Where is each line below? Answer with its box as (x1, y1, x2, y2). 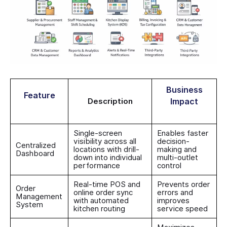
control (157, 161, 181, 170)
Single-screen (73, 128, 122, 138)
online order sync (73, 187, 133, 197)
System (16, 200, 43, 209)
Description (87, 96, 133, 106)
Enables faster (157, 128, 208, 138)
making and (157, 144, 197, 154)
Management (16, 192, 62, 201)
